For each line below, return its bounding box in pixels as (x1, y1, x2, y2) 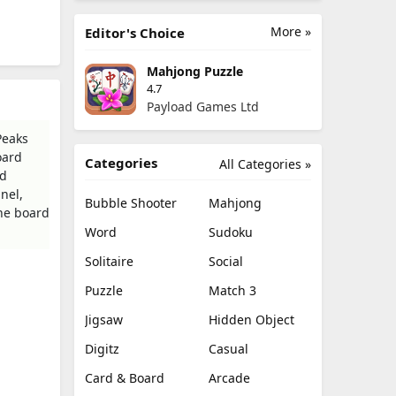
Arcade (209, 369, 250, 386)
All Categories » (219, 156, 311, 172)
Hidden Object (209, 311, 294, 328)
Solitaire (85, 253, 133, 270)
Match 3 (209, 282, 256, 299)
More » (270, 23, 311, 40)
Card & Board (85, 369, 164, 386)
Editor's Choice (85, 24, 185, 42)
